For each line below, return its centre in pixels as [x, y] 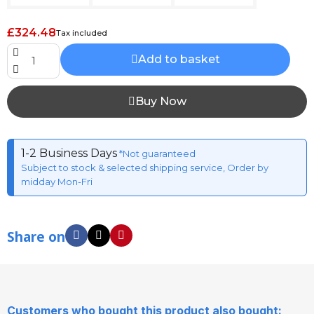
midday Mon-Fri [57, 182]
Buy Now [161, 101]
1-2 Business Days [69, 153]
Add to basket [179, 59]
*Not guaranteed [156, 153]
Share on [36, 237]
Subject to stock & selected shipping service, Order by [145, 168]
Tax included [82, 33]
